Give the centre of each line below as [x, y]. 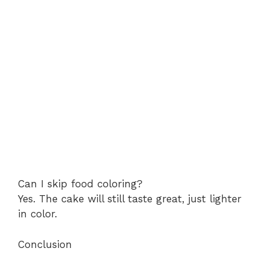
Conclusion [45, 244]
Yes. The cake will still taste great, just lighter [130, 199]
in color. [38, 214]
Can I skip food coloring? [80, 184]
